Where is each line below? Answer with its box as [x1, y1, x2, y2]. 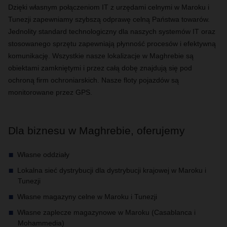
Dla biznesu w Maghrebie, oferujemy [8, 125, 185, 136]
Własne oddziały [17, 150, 69, 159]
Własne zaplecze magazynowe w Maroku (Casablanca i [17, 208, 196, 216]
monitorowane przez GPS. [8, 88, 92, 96]
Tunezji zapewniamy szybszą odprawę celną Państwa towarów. [8, 15, 210, 23]
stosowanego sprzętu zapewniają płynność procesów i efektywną [8, 40, 216, 48]
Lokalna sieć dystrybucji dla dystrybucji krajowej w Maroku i [17, 166, 206, 174]
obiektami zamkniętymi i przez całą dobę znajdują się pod [8, 64, 192, 72]
